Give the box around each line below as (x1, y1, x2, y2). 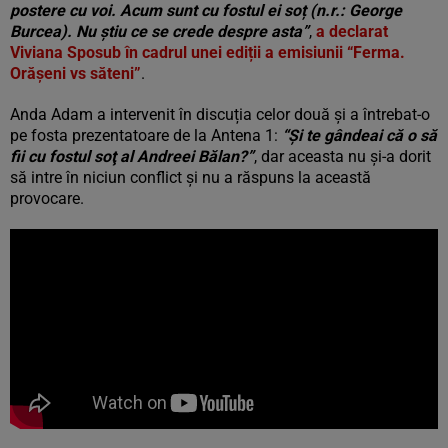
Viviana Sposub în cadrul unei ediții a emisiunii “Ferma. (10, 43, 405, 62)
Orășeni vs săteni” (10, 64, 141, 83)
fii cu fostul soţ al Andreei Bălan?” (10, 147, 254, 166)
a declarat (316, 22, 388, 41)
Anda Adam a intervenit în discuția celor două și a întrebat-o (10, 105, 430, 124)
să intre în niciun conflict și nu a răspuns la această (10, 168, 371, 187)
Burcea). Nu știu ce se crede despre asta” (10, 22, 309, 41)
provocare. (10, 189, 84, 208)
